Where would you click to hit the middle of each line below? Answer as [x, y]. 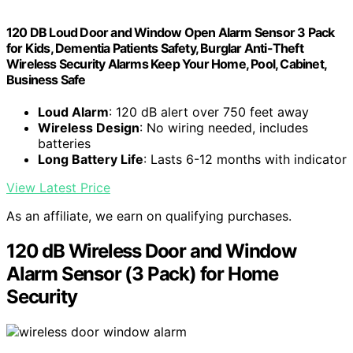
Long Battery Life [91, 160]
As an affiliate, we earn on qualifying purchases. [149, 216]
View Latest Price [58, 188]
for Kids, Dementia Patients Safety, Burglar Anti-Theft [155, 48]
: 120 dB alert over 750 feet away [209, 112]
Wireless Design [89, 128]
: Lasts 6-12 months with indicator [245, 160]
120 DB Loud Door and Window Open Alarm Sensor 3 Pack [171, 33]
